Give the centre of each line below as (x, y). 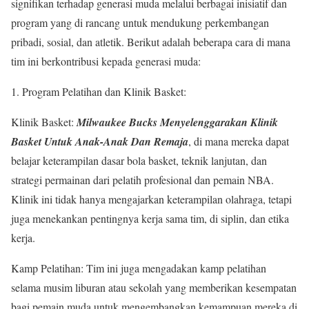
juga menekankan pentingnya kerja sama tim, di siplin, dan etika (150, 219)
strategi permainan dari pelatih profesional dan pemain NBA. (142, 180)
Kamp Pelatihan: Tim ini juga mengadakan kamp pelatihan (139, 268)
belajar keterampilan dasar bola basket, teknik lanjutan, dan (139, 161)
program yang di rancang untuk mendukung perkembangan (140, 23)
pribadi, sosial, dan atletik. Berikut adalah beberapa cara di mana (151, 42)
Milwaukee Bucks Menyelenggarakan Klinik (177, 122)
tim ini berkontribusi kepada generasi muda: (106, 61)
